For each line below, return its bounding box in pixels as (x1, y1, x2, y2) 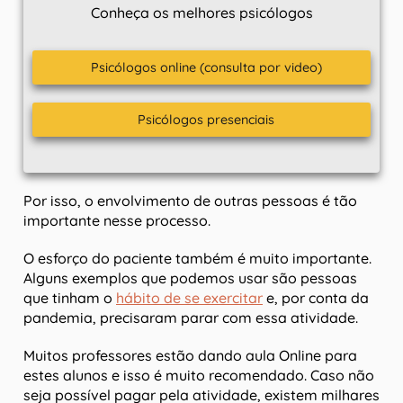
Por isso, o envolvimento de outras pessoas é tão (23, 192, 357, 210)
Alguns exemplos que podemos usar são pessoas (23, 269, 357, 288)
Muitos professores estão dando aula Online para (23, 346, 357, 365)
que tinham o (23, 289, 116, 308)
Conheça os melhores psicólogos (90, 4, 313, 22)
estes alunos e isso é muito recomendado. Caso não (23, 366, 374, 385)
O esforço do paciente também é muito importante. (23, 249, 372, 268)
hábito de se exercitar (116, 289, 263, 308)
